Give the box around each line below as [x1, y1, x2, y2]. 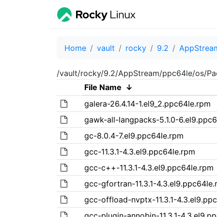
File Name [84, 82, 122, 92]
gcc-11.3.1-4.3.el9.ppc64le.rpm [84, 146, 195, 156]
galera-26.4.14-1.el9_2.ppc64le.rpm [84, 98, 211, 108]
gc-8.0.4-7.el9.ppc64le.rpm [84, 130, 184, 140]
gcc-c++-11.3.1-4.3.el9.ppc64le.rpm [84, 162, 214, 172]
